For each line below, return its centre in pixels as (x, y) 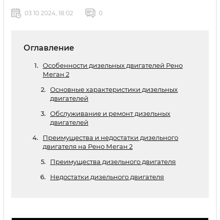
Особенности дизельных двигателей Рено (113, 65)
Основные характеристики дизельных (114, 89)
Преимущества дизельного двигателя (113, 162)
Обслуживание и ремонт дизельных (110, 113)
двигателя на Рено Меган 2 (88, 146)
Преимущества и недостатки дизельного (110, 137)
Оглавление (49, 48)
